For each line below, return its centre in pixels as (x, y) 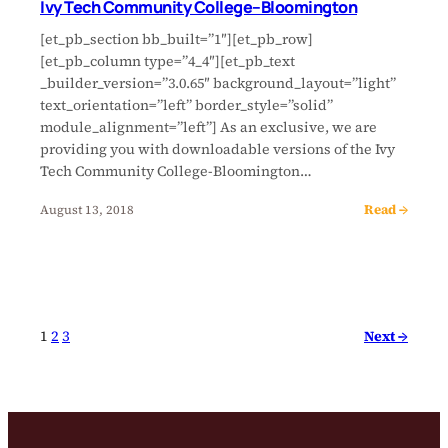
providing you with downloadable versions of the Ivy (217, 149)
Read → (386, 209)
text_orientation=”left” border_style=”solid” (186, 105)
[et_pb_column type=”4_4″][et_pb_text (167, 61)
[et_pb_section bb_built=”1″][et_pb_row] (176, 39)
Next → (386, 335)
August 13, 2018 (87, 209)
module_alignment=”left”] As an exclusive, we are (208, 127)
